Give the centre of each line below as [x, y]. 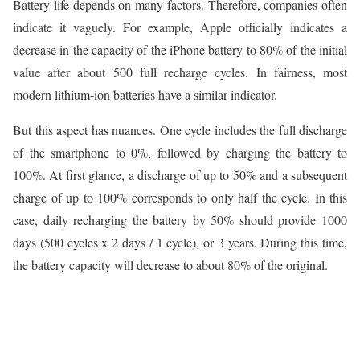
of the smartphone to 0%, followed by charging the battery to [180, 153]
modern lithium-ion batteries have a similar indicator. [145, 95]
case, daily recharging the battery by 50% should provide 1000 [180, 220]
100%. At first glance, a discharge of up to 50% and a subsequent [180, 175]
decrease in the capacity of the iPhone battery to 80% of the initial [180, 50]
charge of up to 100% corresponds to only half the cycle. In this [180, 198]
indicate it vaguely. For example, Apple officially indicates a [180, 27]
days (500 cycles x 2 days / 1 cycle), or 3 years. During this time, [180, 243]
